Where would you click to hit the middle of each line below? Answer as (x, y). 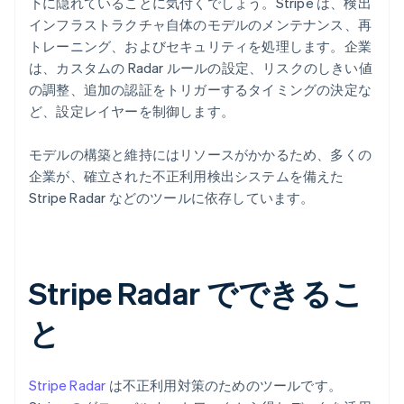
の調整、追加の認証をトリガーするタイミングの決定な (200, 90)
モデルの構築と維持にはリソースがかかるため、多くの (200, 155)
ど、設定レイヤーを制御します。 (132, 111)
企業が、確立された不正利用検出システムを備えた (187, 176)
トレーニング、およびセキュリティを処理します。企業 (200, 46)
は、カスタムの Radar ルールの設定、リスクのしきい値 (201, 68)
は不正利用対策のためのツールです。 (224, 386)
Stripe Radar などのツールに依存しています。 (172, 198)
